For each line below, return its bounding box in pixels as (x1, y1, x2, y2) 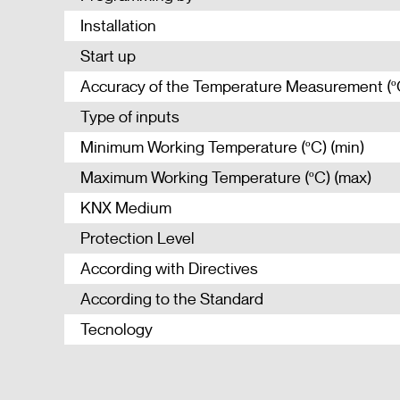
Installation (80, 16, 156, 37)
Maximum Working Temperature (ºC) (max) (80, 168, 371, 188)
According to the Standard (80, 289, 263, 310)
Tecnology (80, 320, 153, 340)
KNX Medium (80, 198, 171, 219)
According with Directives (80, 259, 258, 279)
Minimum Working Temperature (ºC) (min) (80, 137, 364, 158)
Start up (80, 46, 136, 67)
